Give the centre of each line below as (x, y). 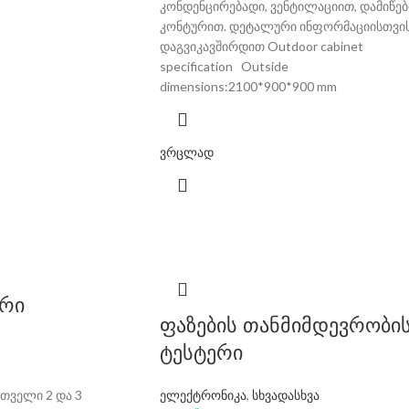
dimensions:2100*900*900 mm (248, 86)
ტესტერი (201, 353)
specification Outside (224, 66)
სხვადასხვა (285, 395)
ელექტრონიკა (203, 395)
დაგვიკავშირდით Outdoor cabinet (261, 46)
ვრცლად (186, 152)
